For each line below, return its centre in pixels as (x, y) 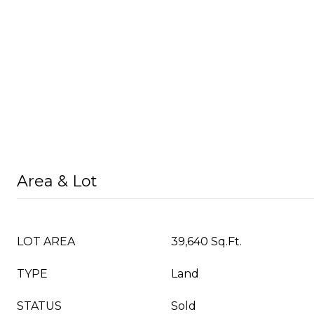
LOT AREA (46, 241)
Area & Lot (57, 181)
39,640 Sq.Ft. (206, 241)
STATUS (39, 306)
